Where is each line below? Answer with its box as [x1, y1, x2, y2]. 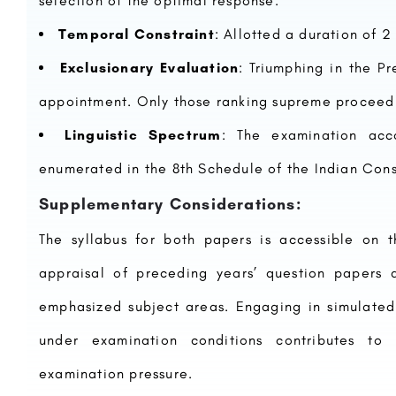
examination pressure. [39, 365, 194, 382]
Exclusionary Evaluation [59, 59, 240, 76]
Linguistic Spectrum [64, 126, 222, 143]
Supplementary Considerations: [39, 194, 302, 214]
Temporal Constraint [58, 26, 215, 42]
